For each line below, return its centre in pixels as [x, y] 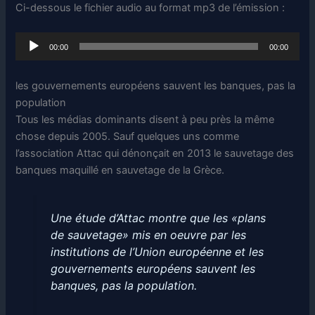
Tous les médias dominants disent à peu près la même [145, 119]
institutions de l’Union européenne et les [157, 251]
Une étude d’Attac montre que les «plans [158, 218]
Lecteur [33, 40]
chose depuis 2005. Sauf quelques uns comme [128, 136]
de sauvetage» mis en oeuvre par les [148, 234]
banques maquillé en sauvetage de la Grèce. [120, 170]
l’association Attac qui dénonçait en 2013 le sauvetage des [155, 153]
